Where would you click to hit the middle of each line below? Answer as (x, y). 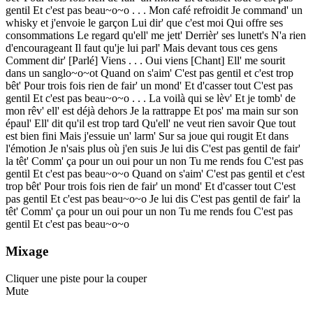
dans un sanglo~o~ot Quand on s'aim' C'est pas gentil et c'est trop (150, 73)
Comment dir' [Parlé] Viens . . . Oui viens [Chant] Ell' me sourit (145, 61)
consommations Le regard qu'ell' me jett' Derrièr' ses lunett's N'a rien (156, 36)
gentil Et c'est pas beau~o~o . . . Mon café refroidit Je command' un (154, 10)
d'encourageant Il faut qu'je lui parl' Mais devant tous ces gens (141, 48)
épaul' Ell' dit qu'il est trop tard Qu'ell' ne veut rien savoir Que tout (151, 124)
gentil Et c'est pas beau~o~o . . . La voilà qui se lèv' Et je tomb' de (151, 99)
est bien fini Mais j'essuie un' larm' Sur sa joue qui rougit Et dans (147, 136)
